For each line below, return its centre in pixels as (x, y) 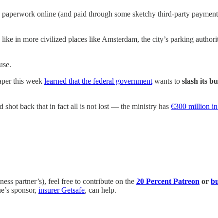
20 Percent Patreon (168, 181)
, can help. (100, 190)
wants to (167, 81)
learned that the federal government (98, 81)
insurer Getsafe (62, 190)
